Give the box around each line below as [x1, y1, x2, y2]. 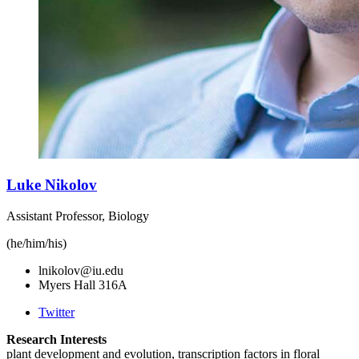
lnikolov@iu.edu [38, 264, 123, 278]
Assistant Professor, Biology [6, 209, 149, 224]
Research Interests [6, 333, 107, 347]
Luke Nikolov [6, 176, 97, 194]
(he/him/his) [6, 236, 67, 251]
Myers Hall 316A [38, 278, 127, 292]
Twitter [38, 305, 75, 320]
